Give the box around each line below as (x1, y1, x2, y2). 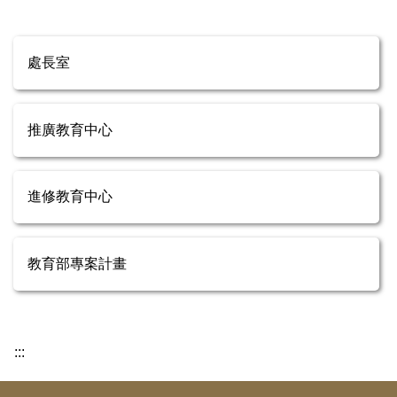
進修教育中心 (27, 189, 113, 205)
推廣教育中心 (27, 121, 113, 137)
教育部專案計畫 (27, 256, 127, 272)
